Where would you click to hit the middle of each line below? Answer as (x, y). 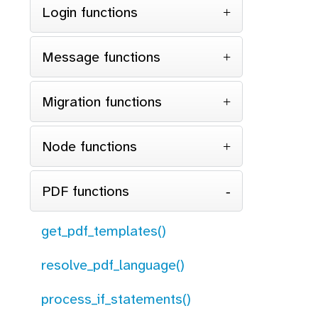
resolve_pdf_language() (113, 265)
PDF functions (86, 191)
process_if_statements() (116, 299)
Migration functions (102, 102)
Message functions (101, 57)
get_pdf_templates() (104, 231)
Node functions (89, 146)
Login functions (90, 12)
